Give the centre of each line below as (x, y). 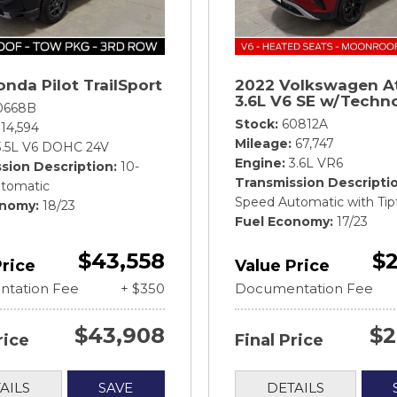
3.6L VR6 (316, 163)
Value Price (282, 266)
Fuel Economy (282, 222)
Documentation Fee (304, 289)
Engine (258, 163)
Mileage (261, 144)
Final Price (279, 341)
